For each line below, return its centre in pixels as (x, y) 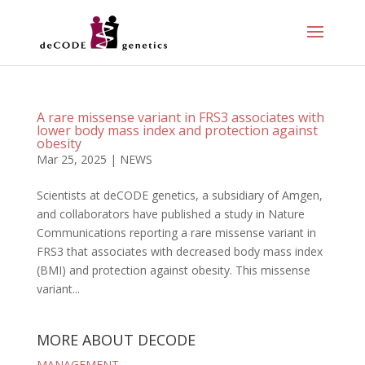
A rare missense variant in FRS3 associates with (180, 117)
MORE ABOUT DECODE (116, 340)
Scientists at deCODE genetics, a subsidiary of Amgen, (179, 195)
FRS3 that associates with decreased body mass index (179, 251)
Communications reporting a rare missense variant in (176, 233)
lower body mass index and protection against (177, 130)
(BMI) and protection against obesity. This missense (173, 270)
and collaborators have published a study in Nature (170, 214)
